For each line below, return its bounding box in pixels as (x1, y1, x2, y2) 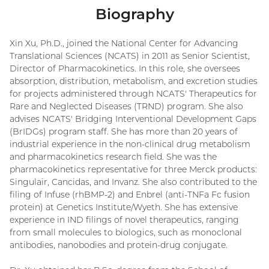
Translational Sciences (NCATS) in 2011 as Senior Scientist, (10, 50, 250, 61)
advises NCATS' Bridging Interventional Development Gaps (10, 113, 256, 124)
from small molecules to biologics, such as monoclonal (10, 226, 242, 238)
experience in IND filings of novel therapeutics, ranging (10, 214, 239, 225)
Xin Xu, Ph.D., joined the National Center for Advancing (10, 37, 238, 49)
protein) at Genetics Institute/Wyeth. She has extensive (10, 201, 238, 213)
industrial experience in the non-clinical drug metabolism (10, 138, 250, 150)
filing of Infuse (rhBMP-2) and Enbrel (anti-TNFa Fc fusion (10, 189, 250, 200)
